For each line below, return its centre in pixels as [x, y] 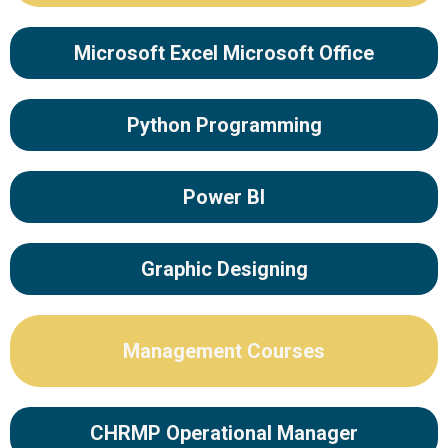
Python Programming [224, 125]
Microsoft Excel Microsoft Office [224, 53]
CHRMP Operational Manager [224, 433]
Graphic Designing [224, 269]
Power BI [223, 197]
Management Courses [224, 351]
